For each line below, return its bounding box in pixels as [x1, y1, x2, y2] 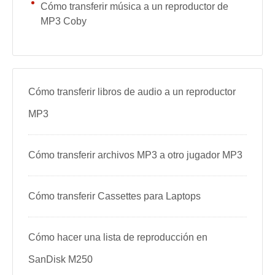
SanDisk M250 [28, 254, 93, 265]
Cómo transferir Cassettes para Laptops [28, 191, 201, 201]
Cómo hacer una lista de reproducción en [28, 232, 207, 242]
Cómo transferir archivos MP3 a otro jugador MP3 [28, 150, 242, 160]
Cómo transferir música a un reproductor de [41, 1, 228, 12]
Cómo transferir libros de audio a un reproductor [28, 87, 236, 97]
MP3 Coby [41, 16, 87, 26]
